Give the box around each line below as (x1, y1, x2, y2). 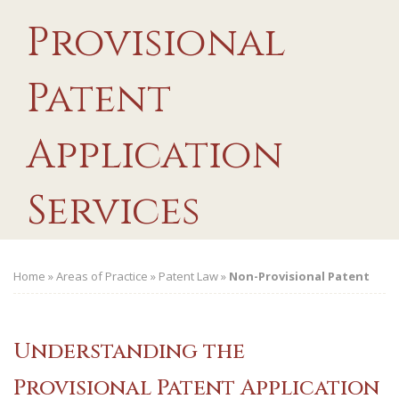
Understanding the (13, 337, 245, 366)
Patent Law (159, 267, 218, 284)
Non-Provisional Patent (229, 267, 370, 284)
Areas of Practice (56, 267, 148, 284)
